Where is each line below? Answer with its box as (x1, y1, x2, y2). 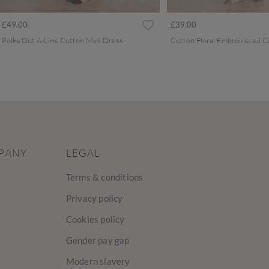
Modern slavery (65, 255, 130, 267)
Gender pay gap (65, 234, 130, 246)
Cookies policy (65, 213, 125, 225)
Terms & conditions (65, 171, 144, 183)
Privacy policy (65, 192, 123, 204)
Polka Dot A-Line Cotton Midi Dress (2, 35, 123, 45)
